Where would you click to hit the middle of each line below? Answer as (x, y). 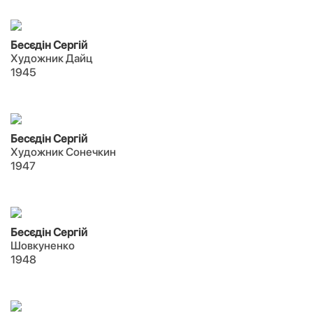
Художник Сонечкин (63, 152)
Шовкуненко (43, 246)
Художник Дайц (51, 58)
